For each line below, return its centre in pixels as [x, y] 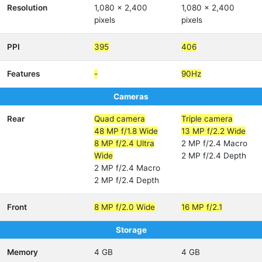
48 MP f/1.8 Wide [126, 131]
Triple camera [207, 119]
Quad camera [120, 119]
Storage [131, 230]
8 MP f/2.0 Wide [125, 207]
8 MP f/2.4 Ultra [124, 143]
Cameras [131, 96]
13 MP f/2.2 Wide [213, 131]
